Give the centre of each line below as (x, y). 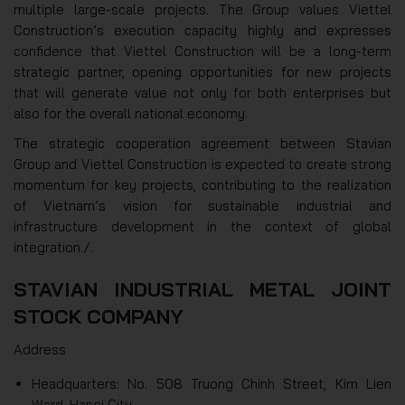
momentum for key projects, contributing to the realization (202, 185)
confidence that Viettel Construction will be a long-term (202, 52)
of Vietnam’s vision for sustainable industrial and (202, 206)
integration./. (53, 248)
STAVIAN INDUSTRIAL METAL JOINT (202, 290)
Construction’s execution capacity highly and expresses (202, 31)
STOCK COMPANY (99, 317)
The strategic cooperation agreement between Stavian (202, 144)
